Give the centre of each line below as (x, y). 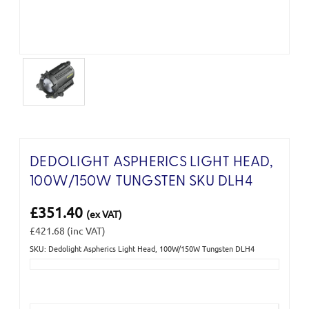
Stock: (43, 273)
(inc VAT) (86, 230)
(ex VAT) (104, 213)
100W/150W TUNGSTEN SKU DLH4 (141, 181)
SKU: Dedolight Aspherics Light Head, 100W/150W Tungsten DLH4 (142, 248)
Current (47, 259)
